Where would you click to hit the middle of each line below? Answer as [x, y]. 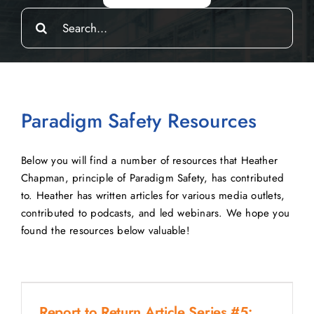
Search [36, 15]
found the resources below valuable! [105, 230]
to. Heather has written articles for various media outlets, [153, 195]
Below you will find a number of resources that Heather [149, 160]
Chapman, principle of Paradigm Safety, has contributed [152, 178]
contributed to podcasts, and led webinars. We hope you [155, 213]
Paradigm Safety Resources [139, 121]
